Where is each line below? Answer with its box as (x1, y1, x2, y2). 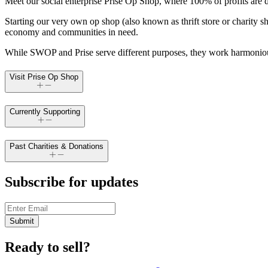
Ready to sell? (5, 239, 90, 255)
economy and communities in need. (5, 26, 138, 37)
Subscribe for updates (5, 173, 138, 190)
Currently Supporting (10, 106, 80, 116)
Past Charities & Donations (10, 141, 103, 151)
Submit (10, 216, 34, 226)
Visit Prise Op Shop (10, 72, 78, 81)
